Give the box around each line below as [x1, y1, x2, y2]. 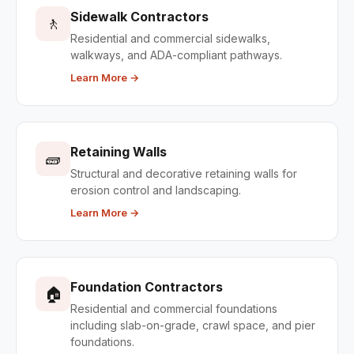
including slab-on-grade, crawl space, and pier [70, 318, 315, 332]
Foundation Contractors [70, 279, 223, 295]
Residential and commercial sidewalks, [70, 32, 270, 45]
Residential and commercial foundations [70, 302, 277, 315]
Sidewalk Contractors [70, 9, 209, 24]
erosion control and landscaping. [70, 183, 241, 197]
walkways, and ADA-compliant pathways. [70, 48, 282, 62]
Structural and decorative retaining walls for [70, 167, 297, 180]
